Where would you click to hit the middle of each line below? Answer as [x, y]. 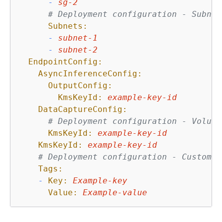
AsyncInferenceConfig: [90, 73]
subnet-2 [78, 50]
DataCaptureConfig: [83, 109]
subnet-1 [78, 38]
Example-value [115, 192]
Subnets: [68, 26]
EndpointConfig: [65, 61]
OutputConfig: [80, 85]
